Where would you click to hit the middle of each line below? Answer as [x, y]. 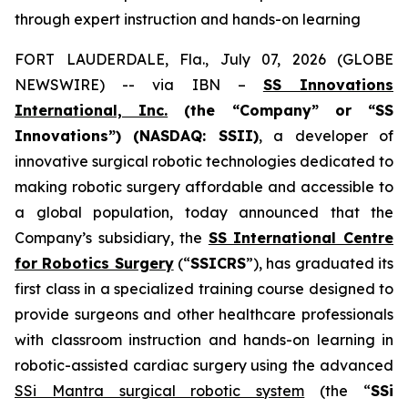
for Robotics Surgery [94, 263]
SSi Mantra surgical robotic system [160, 391]
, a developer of [326, 136]
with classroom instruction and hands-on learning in [204, 340]
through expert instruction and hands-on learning [188, 19]
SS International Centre [301, 238]
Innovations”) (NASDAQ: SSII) [137, 136]
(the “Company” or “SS [281, 110]
